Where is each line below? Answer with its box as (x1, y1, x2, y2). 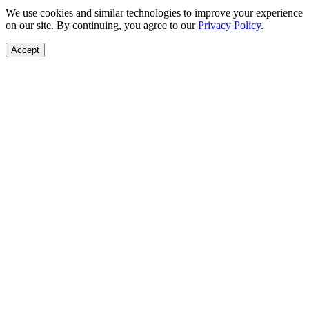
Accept (11, 44, 39, 55)
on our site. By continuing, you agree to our (6, 19, 198, 31)
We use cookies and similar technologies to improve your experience (6, 6, 303, 19)
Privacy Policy (198, 19, 261, 31)
